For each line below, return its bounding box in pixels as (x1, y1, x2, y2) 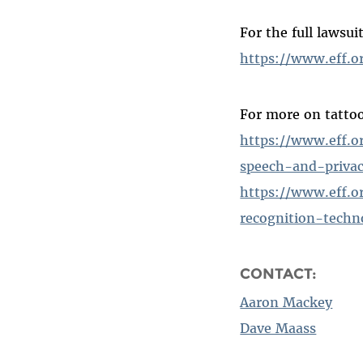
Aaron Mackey (240, 293, 333, 310)
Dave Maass (240, 319, 317, 336)
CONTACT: (240, 264, 322, 282)
